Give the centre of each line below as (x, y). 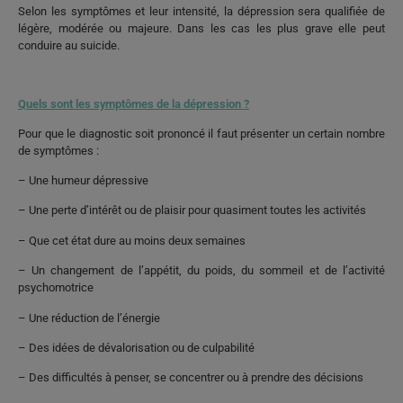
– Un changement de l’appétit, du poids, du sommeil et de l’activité (201, 271)
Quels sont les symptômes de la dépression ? (134, 103)
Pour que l (44, 133)
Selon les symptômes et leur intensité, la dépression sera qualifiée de (201, 11)
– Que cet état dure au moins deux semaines (132, 240)
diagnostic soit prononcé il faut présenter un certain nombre (231, 133)
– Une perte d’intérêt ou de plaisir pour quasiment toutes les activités (192, 210)
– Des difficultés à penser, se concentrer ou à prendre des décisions (191, 378)
